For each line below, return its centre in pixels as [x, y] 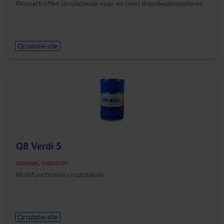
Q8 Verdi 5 [39, 146]
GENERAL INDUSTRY [42, 163]
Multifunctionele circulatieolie [60, 174]
